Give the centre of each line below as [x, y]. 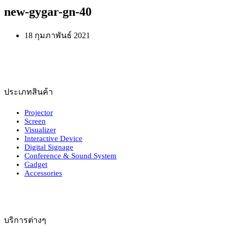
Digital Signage [49, 147]
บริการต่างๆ [25, 220]
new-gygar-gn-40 [48, 11]
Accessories [43, 173]
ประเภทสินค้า [28, 92]
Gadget [36, 164]
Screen [35, 121]
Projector [39, 112]
